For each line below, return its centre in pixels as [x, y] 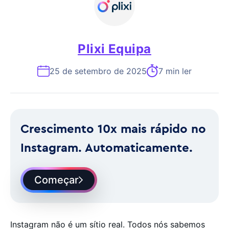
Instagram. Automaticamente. [107, 147]
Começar [56, 180]
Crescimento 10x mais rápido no [113, 128]
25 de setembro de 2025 [98, 71]
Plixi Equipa [114, 49]
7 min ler [175, 71]
